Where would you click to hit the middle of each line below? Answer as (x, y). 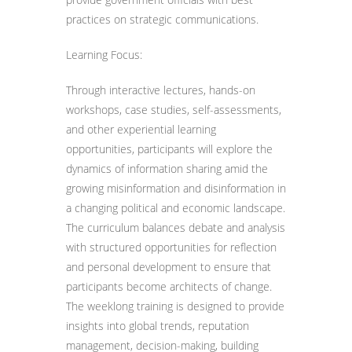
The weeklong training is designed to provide (175, 306)
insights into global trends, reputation (158, 326)
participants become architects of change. (169, 286)
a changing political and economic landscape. (176, 208)
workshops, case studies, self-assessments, (174, 110)
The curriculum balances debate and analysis (176, 227)
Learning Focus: (104, 55)
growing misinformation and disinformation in (176, 188)
